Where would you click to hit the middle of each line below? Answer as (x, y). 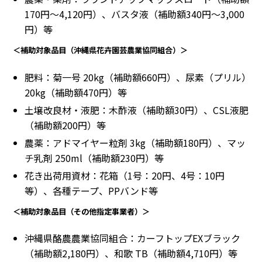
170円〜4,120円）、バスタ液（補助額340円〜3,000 (135, 14)
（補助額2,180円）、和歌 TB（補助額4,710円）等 (131, 253)
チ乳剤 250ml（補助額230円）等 (94, 158)
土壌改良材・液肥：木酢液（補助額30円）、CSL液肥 (137, 110)
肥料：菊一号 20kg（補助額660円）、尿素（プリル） (138, 77)
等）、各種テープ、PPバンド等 (91, 190)
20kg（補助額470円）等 (76, 92)
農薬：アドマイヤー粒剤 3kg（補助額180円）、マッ (135, 142)
